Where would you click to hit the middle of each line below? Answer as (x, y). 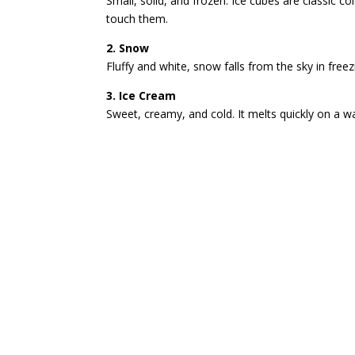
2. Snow (128, 48)
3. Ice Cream (141, 95)
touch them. (137, 18)
